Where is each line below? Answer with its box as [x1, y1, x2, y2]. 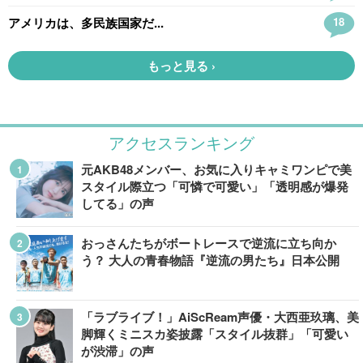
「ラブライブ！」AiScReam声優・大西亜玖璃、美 [81, 308, 359, 326]
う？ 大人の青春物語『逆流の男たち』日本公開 [81, 251, 340, 269]
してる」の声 [81, 194, 154, 212]
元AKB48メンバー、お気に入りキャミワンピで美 [81, 160, 352, 178]
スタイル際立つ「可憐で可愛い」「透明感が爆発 [81, 177, 348, 195]
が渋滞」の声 [81, 342, 154, 360]
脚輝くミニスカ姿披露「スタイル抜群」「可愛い [81, 325, 348, 343]
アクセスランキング [109, 134, 254, 150]
